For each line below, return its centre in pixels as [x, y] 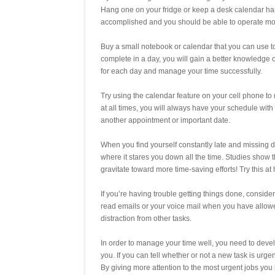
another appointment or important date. [165, 121]
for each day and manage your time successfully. [181, 72]
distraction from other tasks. [146, 219]
